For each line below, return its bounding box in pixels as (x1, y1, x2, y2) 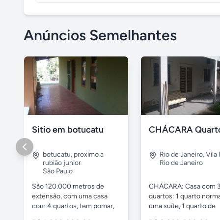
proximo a (74, 150, 104, 159)
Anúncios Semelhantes (24, 26, 177, 44)
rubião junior (43, 159, 81, 167)
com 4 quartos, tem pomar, (32, 202, 114, 211)
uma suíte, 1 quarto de (149, 202, 216, 211)
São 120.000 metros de (32, 182, 104, 191)
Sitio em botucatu (32, 124, 104, 136)
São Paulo (43, 167, 73, 176)
